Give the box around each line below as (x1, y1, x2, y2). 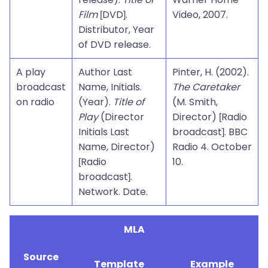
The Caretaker (172, 80, 240, 94)
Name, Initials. (78, 80, 142, 94)
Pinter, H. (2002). (172, 65, 249, 79)
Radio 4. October (172, 140, 252, 154)
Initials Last (78, 125, 129, 139)
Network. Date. (78, 185, 148, 199)
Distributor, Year (78, 23, 154, 36)
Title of (113, 95, 144, 109)
